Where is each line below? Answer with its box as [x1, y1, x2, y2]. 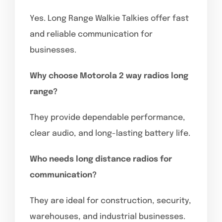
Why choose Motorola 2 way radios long [30, 71, 188, 80]
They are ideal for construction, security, [30, 196, 191, 205]
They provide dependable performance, [30, 113, 185, 122]
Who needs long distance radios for [30, 155, 172, 164]
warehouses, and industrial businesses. [30, 212, 185, 221]
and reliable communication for [30, 30, 153, 39]
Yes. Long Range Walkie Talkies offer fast [30, 14, 189, 23]
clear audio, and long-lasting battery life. [30, 129, 190, 138]
